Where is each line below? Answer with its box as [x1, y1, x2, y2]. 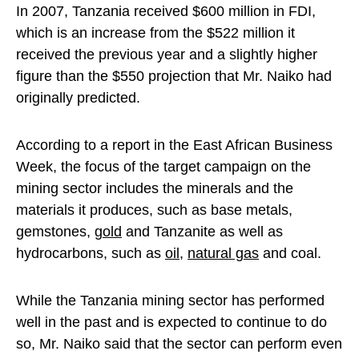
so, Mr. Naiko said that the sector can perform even [16, 336, 342, 352]
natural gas [188, 245, 259, 261]
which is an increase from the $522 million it [16, 25, 295, 41]
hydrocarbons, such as [16, 245, 165, 261]
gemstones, [16, 224, 95, 240]
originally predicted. [16, 90, 140, 106]
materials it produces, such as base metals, [16, 202, 292, 218]
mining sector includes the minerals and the [16, 180, 293, 196]
